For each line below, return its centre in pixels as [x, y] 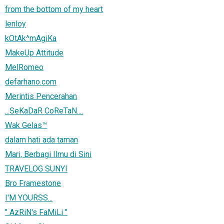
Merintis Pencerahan [41, 96]
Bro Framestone [33, 183]
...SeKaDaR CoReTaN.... [44, 110]
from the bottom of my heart [54, 9]
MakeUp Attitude [34, 52]
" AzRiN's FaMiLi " [36, 212]
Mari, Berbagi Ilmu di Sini [48, 154]
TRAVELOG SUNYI [36, 168]
